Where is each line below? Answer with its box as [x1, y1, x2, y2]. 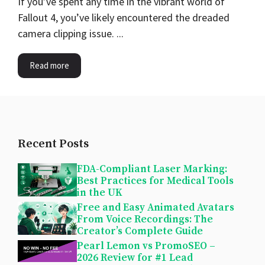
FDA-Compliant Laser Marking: [77, 163, 227, 176]
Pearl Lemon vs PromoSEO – [77, 240, 215, 253]
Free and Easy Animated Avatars [77, 201, 234, 215]
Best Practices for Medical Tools [77, 174, 234, 188]
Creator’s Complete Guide [77, 225, 203, 238]
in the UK [77, 186, 122, 200]
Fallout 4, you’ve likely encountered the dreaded [18, 11, 230, 25]
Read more [30, 60, 69, 72]
